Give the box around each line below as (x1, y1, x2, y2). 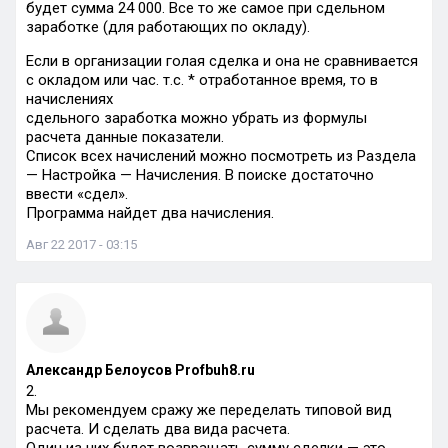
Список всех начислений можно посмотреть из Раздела (26, 147, 416, 165)
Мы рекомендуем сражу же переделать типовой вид (26, 401, 392, 419)
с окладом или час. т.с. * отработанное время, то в (26, 71, 378, 89)
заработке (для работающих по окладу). (26, 18, 310, 36)
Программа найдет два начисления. (26, 204, 274, 222)
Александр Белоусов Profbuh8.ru (26, 362, 255, 378)
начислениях (26, 90, 113, 108)
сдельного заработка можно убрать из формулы (26, 109, 367, 127)
